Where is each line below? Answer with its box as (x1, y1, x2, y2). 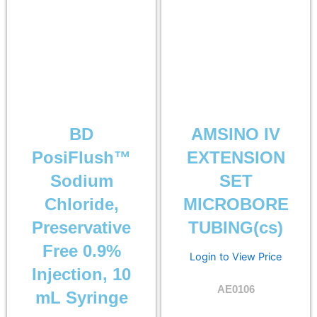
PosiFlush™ (32, 149, 131, 168)
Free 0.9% (42, 242, 121, 261)
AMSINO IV (191, 125, 280, 144)
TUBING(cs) (188, 219, 283, 238)
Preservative (32, 219, 131, 238)
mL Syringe (35, 289, 128, 308)
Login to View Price (190, 250, 282, 263)
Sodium (50, 172, 113, 191)
